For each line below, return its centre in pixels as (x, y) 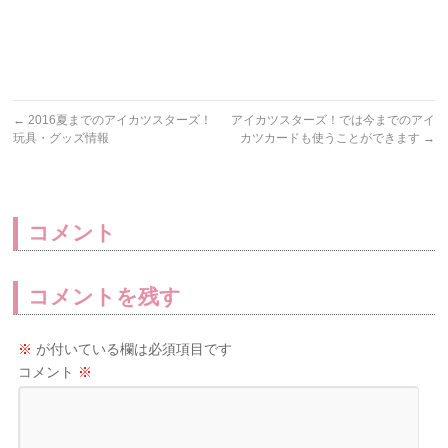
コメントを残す (105, 296)
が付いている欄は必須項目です (132, 349)
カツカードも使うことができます (331, 138)
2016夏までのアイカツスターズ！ (119, 120)
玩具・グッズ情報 (61, 138)
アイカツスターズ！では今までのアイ (332, 120)
